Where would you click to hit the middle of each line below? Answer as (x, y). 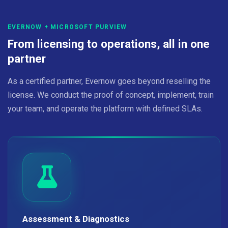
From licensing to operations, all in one (109, 44)
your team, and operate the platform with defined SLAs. (105, 109)
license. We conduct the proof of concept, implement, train (111, 95)
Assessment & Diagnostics (76, 219)
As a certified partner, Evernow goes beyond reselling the (109, 81)
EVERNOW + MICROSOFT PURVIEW (67, 27)
